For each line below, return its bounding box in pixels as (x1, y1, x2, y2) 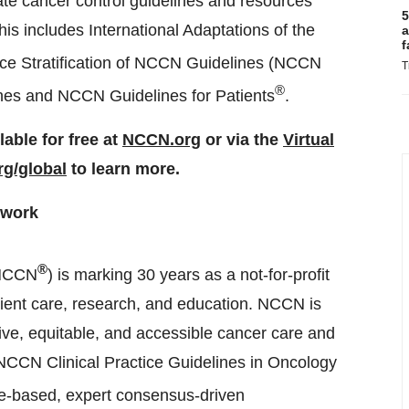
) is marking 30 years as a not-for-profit (47, 266, 330, 284)
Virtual (283, 131, 334, 149)
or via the (201, 131, 283, 149)
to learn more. (67, 160, 180, 178)
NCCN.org (122, 131, 201, 149)
